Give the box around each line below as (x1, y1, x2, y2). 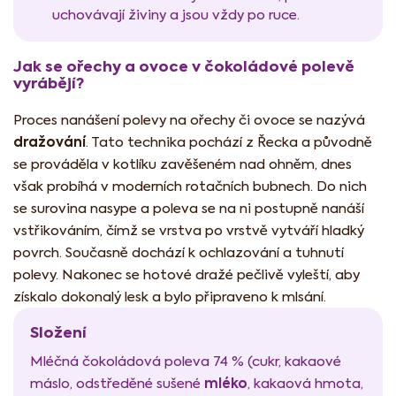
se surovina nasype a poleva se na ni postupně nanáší (13, 200, 364, 217)
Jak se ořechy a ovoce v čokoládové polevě (13, 56, 354, 78)
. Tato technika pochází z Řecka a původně (86, 133, 372, 151)
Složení (30, 322, 87, 344)
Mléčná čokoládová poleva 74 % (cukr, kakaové (30, 353, 341, 370)
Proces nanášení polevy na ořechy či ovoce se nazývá (13, 111, 365, 129)
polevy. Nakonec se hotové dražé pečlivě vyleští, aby (13, 266, 360, 284)
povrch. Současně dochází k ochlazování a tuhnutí (13, 244, 344, 262)
